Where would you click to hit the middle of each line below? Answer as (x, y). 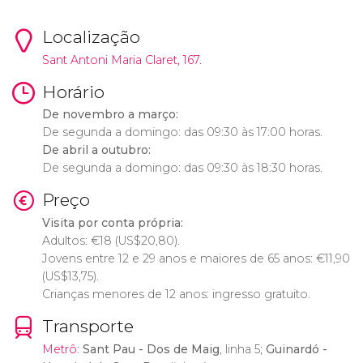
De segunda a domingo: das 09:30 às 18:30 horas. (182, 168)
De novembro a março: (110, 115)
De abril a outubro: (96, 150)
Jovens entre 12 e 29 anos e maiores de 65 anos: (179, 259)
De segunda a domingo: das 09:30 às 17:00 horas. (182, 132)
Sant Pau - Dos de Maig (151, 349)
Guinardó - (296, 349)
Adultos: (66, 241)
